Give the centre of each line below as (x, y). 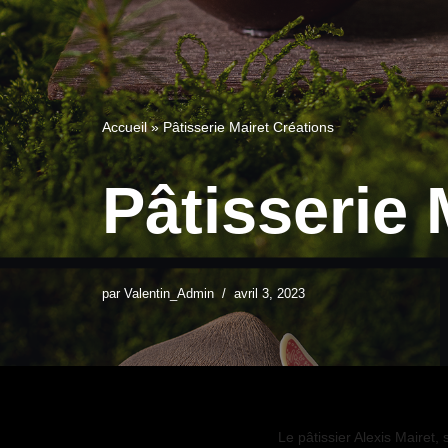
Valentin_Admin (169, 294)
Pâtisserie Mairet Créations (248, 127)
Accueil (124, 127)
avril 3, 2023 (269, 294)
